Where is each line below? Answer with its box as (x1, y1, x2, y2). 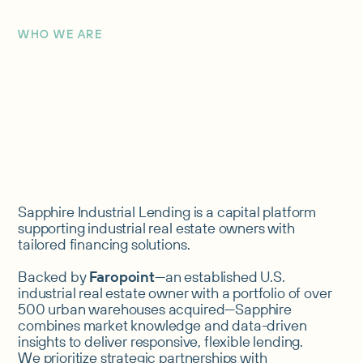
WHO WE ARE (18, 26, 102, 41)
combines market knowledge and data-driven (18, 315, 307, 335)
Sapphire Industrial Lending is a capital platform (18, 202, 317, 221)
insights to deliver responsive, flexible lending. (18, 331, 304, 351)
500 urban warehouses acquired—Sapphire (18, 299, 292, 318)
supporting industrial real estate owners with (18, 218, 295, 237)
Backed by (18, 267, 90, 286)
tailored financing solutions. (18, 234, 190, 254)
